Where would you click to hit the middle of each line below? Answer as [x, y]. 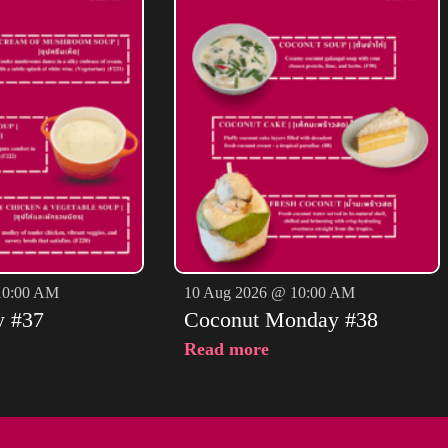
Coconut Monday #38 [280, 319]
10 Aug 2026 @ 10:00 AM [269, 292]
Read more [226, 348]
